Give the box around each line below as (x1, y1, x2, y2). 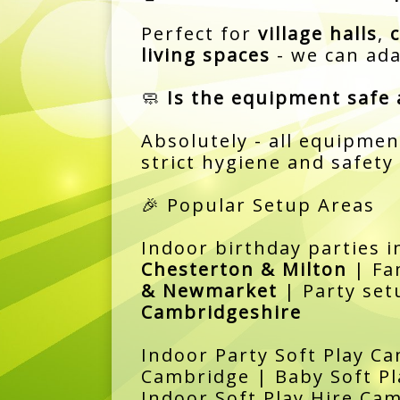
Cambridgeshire (140, 299, 302, 324)
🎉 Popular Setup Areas (140, 192, 375, 217)
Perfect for (140, 21, 258, 46)
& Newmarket (140, 278, 278, 303)
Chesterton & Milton (140, 256, 347, 281)
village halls (257, 21, 378, 46)
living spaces (140, 42, 271, 67)
